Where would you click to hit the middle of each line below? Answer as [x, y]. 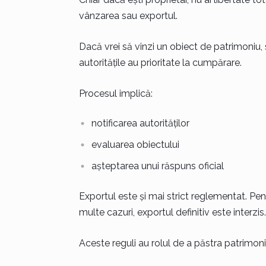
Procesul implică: [115, 94]
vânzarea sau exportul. [128, 16]
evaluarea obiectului [135, 145]
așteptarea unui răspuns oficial [157, 166]
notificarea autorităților [140, 123]
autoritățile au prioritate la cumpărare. [160, 63]
